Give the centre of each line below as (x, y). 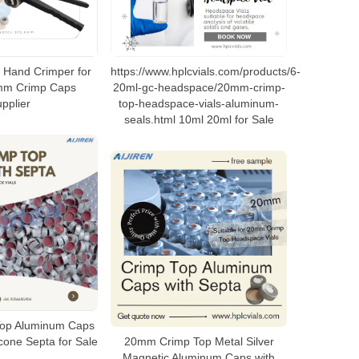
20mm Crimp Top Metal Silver (199, 341)
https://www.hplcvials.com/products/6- (206, 71)
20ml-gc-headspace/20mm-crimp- (199, 87)
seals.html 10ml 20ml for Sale (199, 119)
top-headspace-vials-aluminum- (199, 103)
